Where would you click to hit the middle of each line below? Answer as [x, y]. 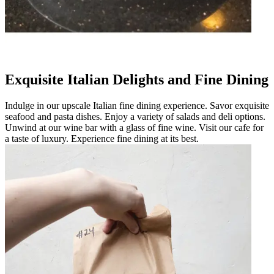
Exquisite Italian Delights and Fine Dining [137, 79]
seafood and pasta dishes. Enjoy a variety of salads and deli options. [135, 116]
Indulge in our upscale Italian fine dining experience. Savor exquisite [137, 105]
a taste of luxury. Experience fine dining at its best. [102, 138]
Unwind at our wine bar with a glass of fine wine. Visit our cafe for [134, 127]
